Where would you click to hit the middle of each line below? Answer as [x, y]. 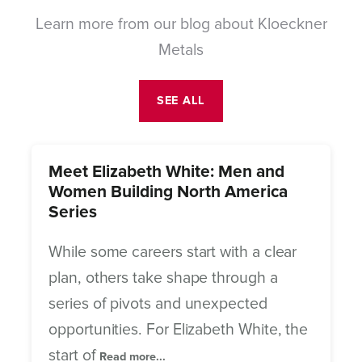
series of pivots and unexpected [158, 303]
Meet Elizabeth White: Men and [167, 171]
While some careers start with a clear [173, 252]
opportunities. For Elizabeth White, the [179, 329]
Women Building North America [168, 192]
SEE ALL [181, 101]
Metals [181, 50]
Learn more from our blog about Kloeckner [181, 24]
